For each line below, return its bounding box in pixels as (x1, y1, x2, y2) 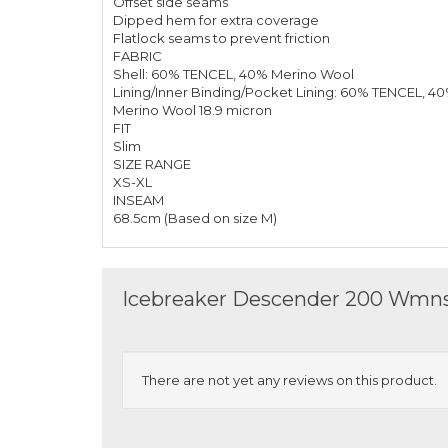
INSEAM (113, 192, 164, 208)
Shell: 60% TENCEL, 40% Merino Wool (113, 66, 354, 82)
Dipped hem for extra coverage (113, 12, 319, 28)
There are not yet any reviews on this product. (142, 372, 437, 388)
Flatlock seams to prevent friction (113, 30, 330, 46)
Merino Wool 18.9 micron (113, 102, 272, 118)
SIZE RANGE (113, 156, 191, 172)
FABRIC (113, 48, 162, 64)
